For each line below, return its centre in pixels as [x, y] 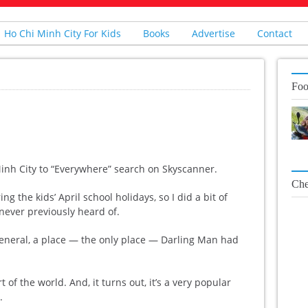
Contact [275, 33]
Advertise [213, 33]
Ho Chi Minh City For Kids [63, 33]
